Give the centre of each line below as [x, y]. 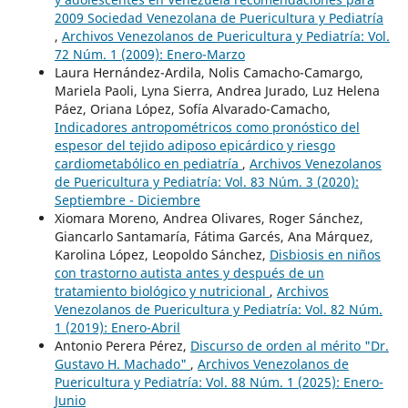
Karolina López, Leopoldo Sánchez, [162, 255]
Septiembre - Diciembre [127, 200]
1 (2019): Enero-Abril [117, 328]
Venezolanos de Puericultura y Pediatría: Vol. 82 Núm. [218, 310]
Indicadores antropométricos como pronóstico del [207, 127]
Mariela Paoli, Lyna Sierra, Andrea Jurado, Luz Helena [217, 91]
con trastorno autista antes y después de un [189, 273]
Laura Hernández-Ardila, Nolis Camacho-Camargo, [209, 73]
